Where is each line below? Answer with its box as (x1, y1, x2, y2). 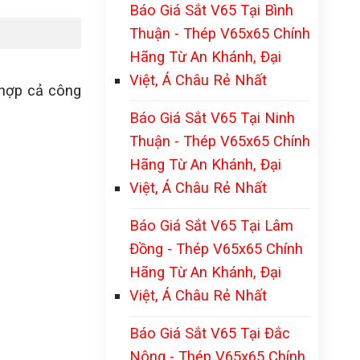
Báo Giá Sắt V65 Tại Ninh (129, 109, 295, 126)
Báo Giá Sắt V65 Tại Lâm (129, 217, 293, 234)
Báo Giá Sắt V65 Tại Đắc (129, 325, 290, 342)
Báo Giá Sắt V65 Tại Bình (129, 2, 293, 18)
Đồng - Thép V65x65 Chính (129, 240, 303, 257)
